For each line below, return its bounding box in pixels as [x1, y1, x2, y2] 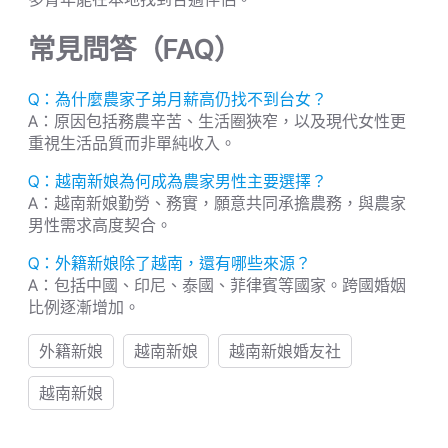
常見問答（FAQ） [28, 31, 241, 66]
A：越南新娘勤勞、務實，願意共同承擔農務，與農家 [28, 192, 406, 213]
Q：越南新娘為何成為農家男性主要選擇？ [28, 170, 327, 191]
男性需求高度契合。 [28, 214, 172, 235]
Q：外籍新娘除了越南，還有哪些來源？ [28, 252, 311, 273]
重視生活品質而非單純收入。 [28, 132, 236, 153]
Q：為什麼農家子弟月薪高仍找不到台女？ [28, 88, 327, 109]
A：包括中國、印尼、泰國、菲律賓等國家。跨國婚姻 [28, 274, 406, 295]
